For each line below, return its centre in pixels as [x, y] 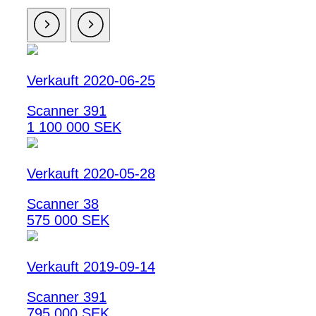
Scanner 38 [63, 204]
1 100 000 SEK [74, 127]
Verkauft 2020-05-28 [91, 174]
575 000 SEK [68, 220]
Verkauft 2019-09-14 [91, 267]
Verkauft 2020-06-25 [91, 81]
